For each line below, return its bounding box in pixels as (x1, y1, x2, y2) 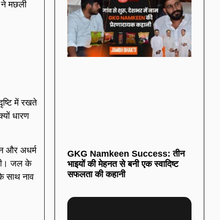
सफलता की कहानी (67, 169, 125, 179)
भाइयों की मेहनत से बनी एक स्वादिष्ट (67, 159, 178, 169)
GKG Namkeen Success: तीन (67, 148, 185, 159)
